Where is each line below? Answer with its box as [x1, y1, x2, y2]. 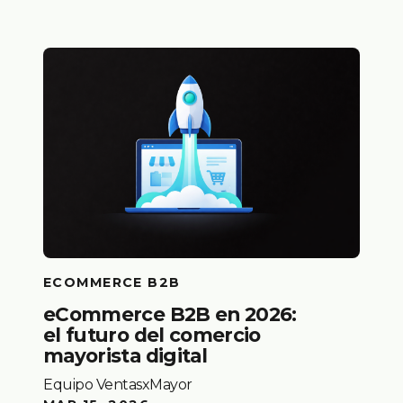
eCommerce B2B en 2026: [43, 301, 297, 326]
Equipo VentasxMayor [43, 376, 193, 394]
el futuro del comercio [43, 322, 261, 346]
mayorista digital [43, 343, 208, 367]
